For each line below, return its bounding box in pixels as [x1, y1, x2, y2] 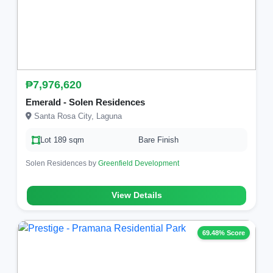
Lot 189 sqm [40, 135, 84, 144]
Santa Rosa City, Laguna [32, 112, 122, 121]
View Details [111, 191, 162, 200]
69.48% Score [202, 229, 245, 236]
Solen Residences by [26, 159, 98, 168]
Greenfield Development [98, 159, 179, 168]
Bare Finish [138, 135, 179, 144]
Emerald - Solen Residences [26, 97, 145, 107]
